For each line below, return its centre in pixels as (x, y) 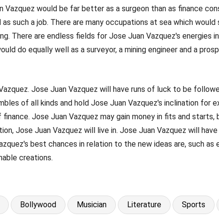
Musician (92, 204)
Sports (194, 204)
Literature (144, 204)
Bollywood (38, 204)
